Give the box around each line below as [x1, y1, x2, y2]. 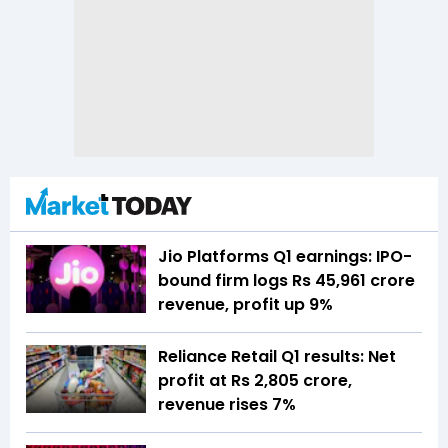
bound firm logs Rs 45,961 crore [158, 269, 415, 293]
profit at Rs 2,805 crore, [158, 369, 352, 393]
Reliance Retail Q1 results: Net [158, 345, 396, 369]
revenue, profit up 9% [158, 293, 333, 317]
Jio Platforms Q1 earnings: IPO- [158, 245, 412, 269]
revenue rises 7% [158, 393, 296, 417]
